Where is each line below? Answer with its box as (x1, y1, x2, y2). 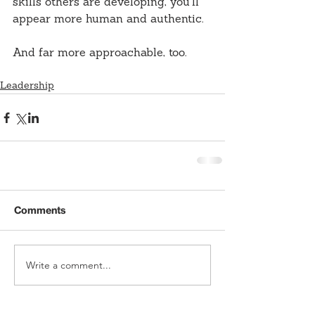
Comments (14, 204, 66, 217)
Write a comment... (26, 258, 111, 271)
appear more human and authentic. (13, 14, 203, 26)
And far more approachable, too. (13, 48, 186, 60)
